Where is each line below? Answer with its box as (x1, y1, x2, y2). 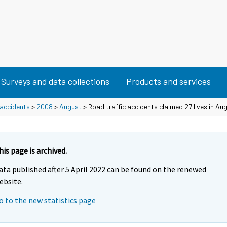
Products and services (126, 75, 211, 87)
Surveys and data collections (1, 75, 109, 87)
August (59, 102, 82, 111)
